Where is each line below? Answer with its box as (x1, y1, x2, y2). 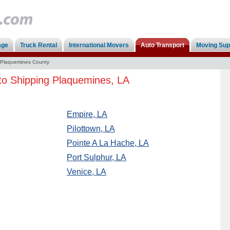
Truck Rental (20, 42, 57, 49)
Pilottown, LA (67, 124, 115, 133)
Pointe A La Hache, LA (67, 139, 149, 147)
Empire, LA (67, 110, 107, 119)
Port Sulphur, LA (67, 153, 126, 162)
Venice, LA (67, 167, 106, 176)
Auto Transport (141, 42, 184, 49)
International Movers (69, 42, 129, 49)
